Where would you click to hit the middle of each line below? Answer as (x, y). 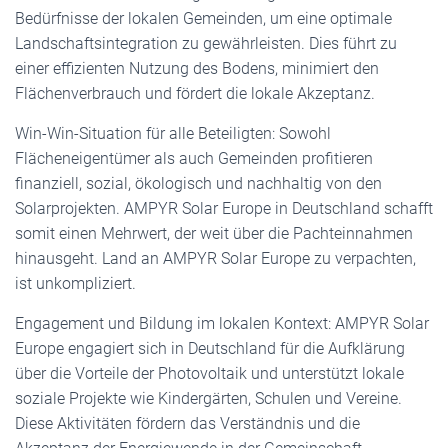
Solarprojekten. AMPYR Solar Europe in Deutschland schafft (224, 208)
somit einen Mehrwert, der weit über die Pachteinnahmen (214, 233)
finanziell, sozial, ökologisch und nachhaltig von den (198, 183)
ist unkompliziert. (75, 283)
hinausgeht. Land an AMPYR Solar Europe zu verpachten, (215, 258)
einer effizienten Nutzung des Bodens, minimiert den (197, 68)
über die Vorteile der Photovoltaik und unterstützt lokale (209, 373)
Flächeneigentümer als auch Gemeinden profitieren (194, 158)
